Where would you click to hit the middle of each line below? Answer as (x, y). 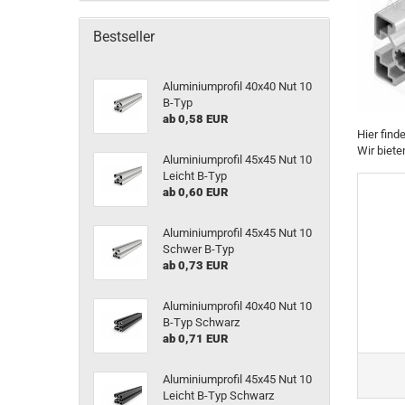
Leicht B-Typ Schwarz (218, 396)
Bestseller (124, 37)
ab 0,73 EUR (195, 265)
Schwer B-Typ (198, 249)
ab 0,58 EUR (195, 119)
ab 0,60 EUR (195, 192)
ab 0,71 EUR (195, 339)
